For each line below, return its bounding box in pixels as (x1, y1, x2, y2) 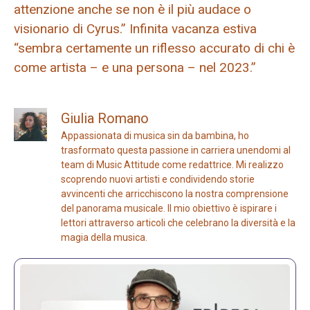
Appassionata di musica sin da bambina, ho (61, 129, 249, 141)
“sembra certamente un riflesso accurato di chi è (14, 40, 295, 57)
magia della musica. (61, 231, 147, 243)
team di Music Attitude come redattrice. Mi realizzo (61, 158, 284, 170)
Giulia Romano (61, 109, 149, 127)
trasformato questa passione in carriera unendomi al (61, 144, 291, 156)
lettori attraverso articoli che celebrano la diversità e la (61, 217, 295, 228)
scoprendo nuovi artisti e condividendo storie (61, 173, 255, 185)
